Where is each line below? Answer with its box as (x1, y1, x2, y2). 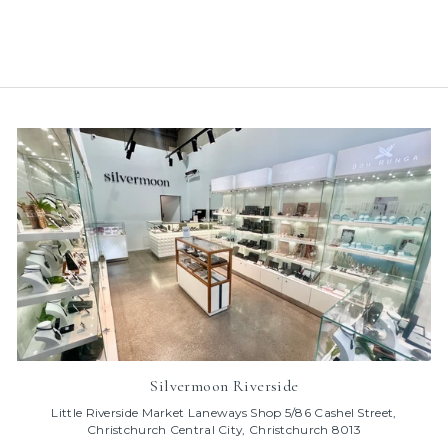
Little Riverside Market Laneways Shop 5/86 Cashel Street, (51, 405, 397, 421)
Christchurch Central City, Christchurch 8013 (86, 422, 362, 438)
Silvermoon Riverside (149, 376, 299, 397)
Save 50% (70, 7, 127, 23)
